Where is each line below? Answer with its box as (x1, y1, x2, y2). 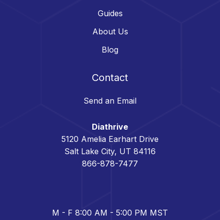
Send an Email (83, 96, 137, 106)
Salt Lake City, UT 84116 (64, 146, 156, 157)
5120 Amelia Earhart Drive (61, 134, 159, 144)
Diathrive (92, 122, 128, 132)
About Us (92, 27, 128, 37)
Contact (92, 72, 128, 84)
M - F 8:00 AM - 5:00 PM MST (52, 208, 168, 218)
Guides (97, 8, 123, 19)
